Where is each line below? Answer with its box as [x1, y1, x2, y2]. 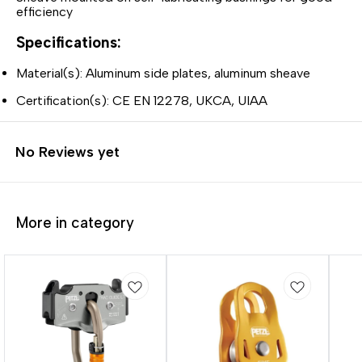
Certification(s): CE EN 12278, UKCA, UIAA [16, 93, 267, 109]
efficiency [16, 3, 73, 19]
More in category [16, 213, 134, 232]
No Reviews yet [15, 143, 120, 162]
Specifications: [16, 33, 121, 53]
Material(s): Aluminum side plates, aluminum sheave [16, 65, 310, 82]
